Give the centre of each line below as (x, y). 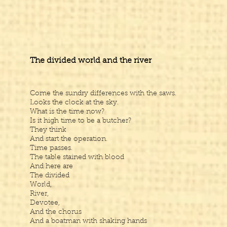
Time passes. (51, 148)
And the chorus (56, 212)
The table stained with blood (77, 158)
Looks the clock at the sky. (74, 103)
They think (48, 130)
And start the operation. (69, 139)
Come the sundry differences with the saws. (103, 94)
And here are (51, 167)
